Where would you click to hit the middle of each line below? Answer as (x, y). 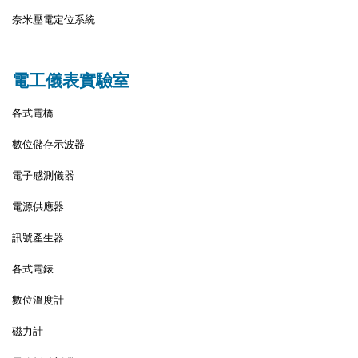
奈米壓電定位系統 (54, 19)
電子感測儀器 (43, 175)
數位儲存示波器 (48, 144)
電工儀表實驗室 (71, 80)
